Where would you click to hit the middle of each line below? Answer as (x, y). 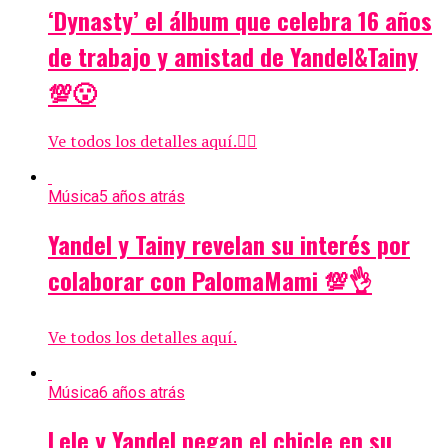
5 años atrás (142, 197)
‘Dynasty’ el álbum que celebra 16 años (240, 20)
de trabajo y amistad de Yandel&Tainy (233, 56)
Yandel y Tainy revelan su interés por (229, 244)
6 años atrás (142, 392)
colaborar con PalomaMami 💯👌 (210, 280)
